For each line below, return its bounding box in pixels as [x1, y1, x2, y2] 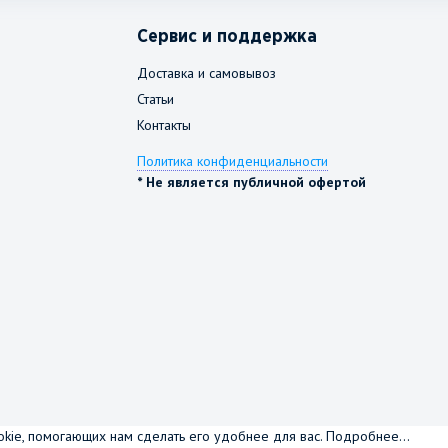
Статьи [137, 90, 175, 108]
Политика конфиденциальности [137, 152, 329, 170]
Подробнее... [326, 427, 410, 445]
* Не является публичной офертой [137, 173, 367, 191]
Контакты [137, 116, 192, 134]
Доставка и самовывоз [137, 64, 277, 82]
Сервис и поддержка [137, 29, 318, 45]
